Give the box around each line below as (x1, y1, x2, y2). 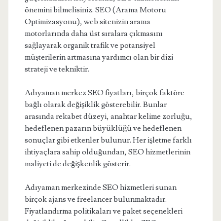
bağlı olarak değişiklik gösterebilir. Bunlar (24, 100, 167, 110)
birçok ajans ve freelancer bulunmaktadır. (24, 194, 167, 204)
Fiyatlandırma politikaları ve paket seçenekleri (24, 206, 183, 216)
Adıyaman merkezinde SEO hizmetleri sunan (24, 183, 177, 192)
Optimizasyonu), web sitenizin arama (24, 17, 150, 27)
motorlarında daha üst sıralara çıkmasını (24, 29, 163, 38)
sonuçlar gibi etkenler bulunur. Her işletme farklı (24, 135, 192, 145)
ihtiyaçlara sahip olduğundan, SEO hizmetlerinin (24, 147, 190, 157)
